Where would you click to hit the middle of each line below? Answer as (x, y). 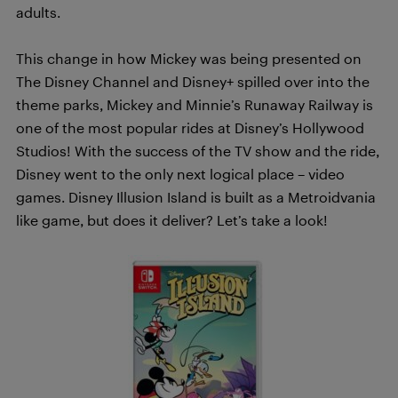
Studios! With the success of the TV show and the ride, (198, 151)
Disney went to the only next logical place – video (180, 174)
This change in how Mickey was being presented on (189, 58)
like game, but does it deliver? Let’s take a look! (172, 220)
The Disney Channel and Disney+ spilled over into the (193, 81)
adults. (38, 12)
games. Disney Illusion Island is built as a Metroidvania (196, 197)
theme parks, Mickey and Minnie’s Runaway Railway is (195, 104)
